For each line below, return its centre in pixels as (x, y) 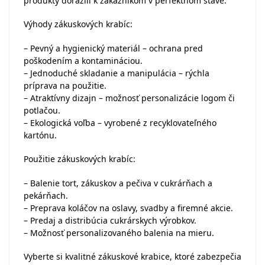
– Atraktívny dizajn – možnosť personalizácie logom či (129, 98)
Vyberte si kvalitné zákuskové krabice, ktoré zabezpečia (132, 257)
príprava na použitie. (65, 85)
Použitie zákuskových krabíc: (80, 159)
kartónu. (40, 135)
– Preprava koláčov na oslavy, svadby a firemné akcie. (128, 208)
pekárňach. (46, 195)
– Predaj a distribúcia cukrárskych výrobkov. (110, 220)
